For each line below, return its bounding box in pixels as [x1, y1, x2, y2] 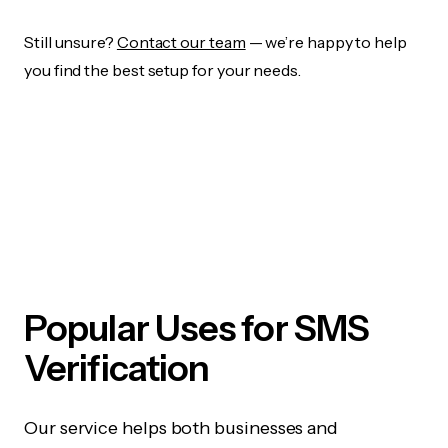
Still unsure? [24, 32, 117, 53]
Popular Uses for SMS [24, 306, 370, 351]
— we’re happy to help [245, 32, 407, 53]
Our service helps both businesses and [24, 417, 339, 440]
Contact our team [116, 32, 246, 53]
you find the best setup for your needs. [24, 60, 301, 81]
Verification [24, 346, 210, 391]
